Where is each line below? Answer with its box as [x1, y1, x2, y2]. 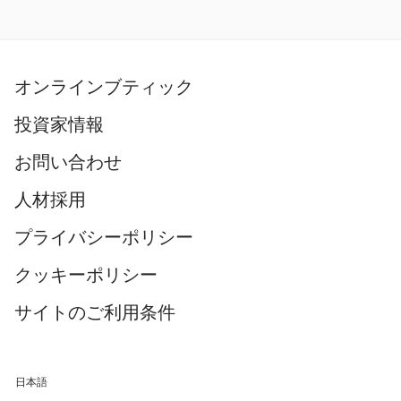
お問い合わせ [14, 151, 122, 173]
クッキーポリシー [14, 264, 158, 286]
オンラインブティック [14, 76, 193, 98]
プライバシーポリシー [14, 226, 193, 248]
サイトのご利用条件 [14, 302, 175, 323]
